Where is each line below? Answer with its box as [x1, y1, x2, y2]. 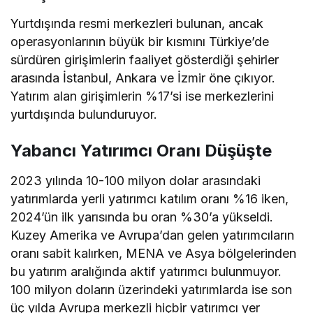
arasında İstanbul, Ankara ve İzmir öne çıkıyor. [10, 70, 276, 85]
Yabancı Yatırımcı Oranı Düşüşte [10, 140, 272, 161]
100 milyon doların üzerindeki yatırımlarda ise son [10, 282, 293, 297]
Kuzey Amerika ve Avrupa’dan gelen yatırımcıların [10, 227, 295, 242]
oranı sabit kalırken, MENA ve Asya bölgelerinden [10, 245, 297, 261]
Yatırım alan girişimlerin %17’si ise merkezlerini [10, 88, 275, 103]
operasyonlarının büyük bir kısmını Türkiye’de [10, 34, 270, 49]
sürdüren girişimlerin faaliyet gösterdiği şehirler [10, 52, 279, 67]
